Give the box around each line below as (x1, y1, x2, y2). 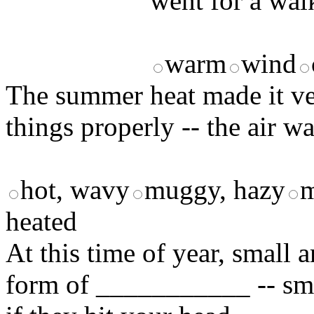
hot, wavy (20, 175, 130, 205)
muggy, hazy (144, 175, 285, 205)
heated (6, 206, 77, 237)
